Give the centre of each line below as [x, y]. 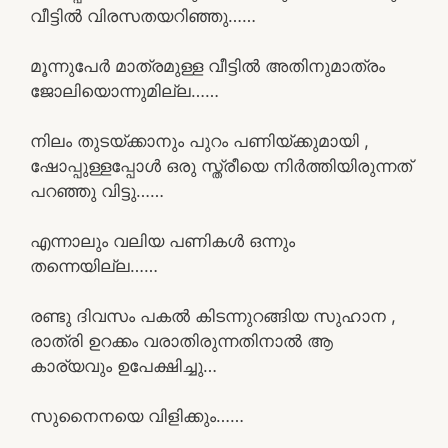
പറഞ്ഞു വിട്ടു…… [97, 190]
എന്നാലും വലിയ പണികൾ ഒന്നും [162, 240]
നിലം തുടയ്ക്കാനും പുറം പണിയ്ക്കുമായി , [199, 140]
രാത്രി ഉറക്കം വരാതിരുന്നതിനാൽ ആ [181, 340]
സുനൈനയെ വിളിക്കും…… [137, 415]
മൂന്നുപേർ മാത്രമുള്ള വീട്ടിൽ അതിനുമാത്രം [207, 65]
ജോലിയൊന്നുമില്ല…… [124, 90]
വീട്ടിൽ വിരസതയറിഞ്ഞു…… [143, 15]
